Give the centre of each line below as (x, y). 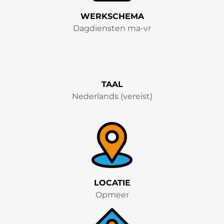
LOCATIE (112, 183)
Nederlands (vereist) (112, 96)
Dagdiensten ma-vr (112, 28)
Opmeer (112, 195)
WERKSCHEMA (112, 16)
